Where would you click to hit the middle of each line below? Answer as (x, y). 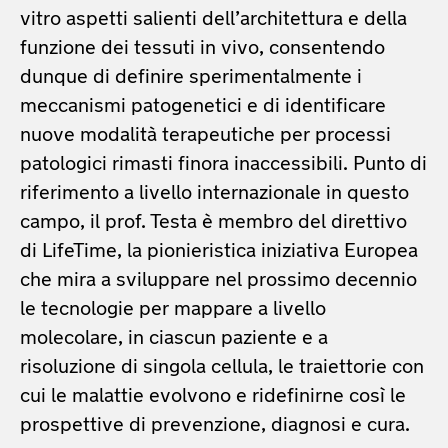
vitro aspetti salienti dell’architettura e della (213, 19)
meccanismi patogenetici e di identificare (203, 106)
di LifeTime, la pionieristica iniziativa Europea (219, 251)
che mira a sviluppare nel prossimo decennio (218, 280)
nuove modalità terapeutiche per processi (205, 135)
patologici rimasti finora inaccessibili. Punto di (223, 164)
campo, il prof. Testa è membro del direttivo (213, 222)
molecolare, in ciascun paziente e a (174, 338)
